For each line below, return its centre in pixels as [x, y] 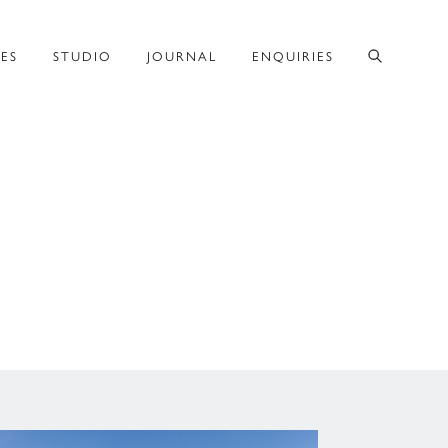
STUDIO [82, 56]
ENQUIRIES [293, 56]
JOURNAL [182, 56]
